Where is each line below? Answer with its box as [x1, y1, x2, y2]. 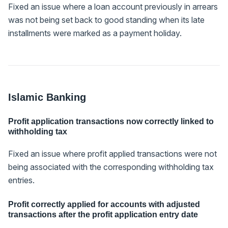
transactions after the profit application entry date [8, 210, 198, 219]
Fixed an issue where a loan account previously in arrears [8, 1, 218, 12]
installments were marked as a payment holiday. [8, 27, 182, 38]
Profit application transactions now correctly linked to [8, 117, 214, 126]
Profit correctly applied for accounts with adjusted [8, 199, 200, 209]
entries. [8, 175, 35, 185]
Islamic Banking [8, 91, 86, 103]
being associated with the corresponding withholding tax [8, 161, 214, 172]
